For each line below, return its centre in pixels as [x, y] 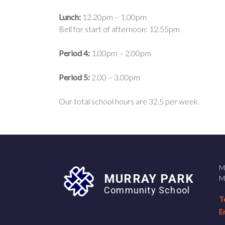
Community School [147, 190]
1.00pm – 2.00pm [121, 53]
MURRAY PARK [149, 179]
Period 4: [74, 53]
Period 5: [74, 77]
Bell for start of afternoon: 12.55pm [119, 29]
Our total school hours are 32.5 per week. [129, 101]
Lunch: [70, 17]
